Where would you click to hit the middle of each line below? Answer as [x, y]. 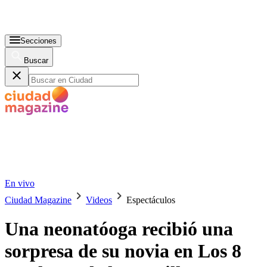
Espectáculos [151, 200]
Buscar [36, 60]
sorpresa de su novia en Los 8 [123, 251]
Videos [99, 200]
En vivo [20, 183]
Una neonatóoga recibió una [119, 229]
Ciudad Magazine [38, 200]
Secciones [38, 41]
